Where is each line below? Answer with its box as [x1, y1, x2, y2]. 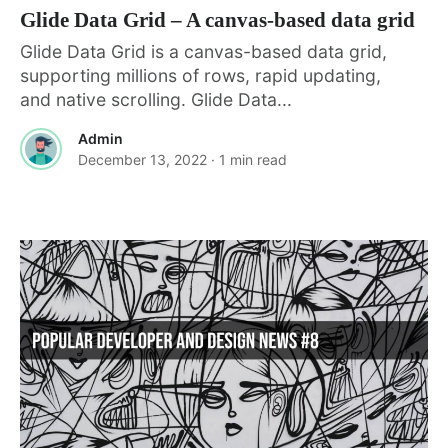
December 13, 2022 [78, 150, 207, 168]
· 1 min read [211, 150, 287, 168]
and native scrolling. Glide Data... [20, 88, 292, 110]
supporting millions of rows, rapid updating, [20, 64, 381, 86]
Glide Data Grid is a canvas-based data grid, [20, 40, 387, 62]
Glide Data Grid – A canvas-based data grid [20, 7, 415, 32]
